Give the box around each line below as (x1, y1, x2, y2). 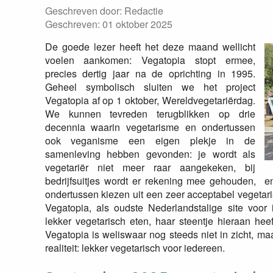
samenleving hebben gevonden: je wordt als (44, 147, 256, 161)
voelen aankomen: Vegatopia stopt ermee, (44, 53, 256, 67)
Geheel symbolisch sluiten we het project (44, 80, 256, 94)
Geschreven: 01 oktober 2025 (44, 17, 172, 31)
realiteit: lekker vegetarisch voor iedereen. (44, 241, 225, 255)
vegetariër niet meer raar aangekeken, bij (44, 160, 256, 174)
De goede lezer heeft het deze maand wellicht (44, 40, 256, 54)
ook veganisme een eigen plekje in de (44, 133, 256, 147)
